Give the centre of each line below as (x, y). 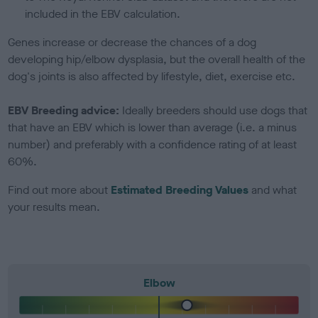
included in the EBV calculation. (103, 13)
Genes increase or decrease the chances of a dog (132, 42)
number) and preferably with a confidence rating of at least (153, 144)
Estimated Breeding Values (180, 190)
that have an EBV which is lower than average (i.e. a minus (153, 127)
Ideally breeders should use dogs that (215, 110)
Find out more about (60, 190)
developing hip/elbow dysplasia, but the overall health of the (157, 59)
